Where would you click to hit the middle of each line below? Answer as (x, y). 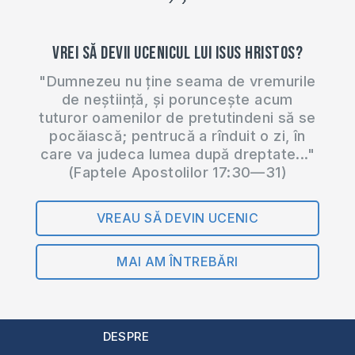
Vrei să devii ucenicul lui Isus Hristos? (177, 53)
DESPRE (126, 336)
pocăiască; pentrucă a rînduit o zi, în (177, 136)
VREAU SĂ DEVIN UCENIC (177, 218)
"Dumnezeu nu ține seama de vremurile (177, 81)
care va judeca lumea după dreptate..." (177, 154)
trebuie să (46, 11)
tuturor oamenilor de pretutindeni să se (177, 117)
